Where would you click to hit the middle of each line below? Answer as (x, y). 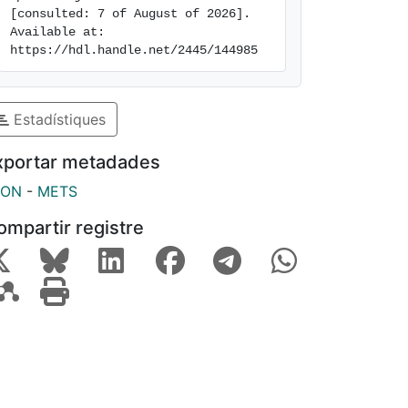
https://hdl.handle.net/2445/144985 (134, 50)
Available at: (57, 32)
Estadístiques (57, 119)
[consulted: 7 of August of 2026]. (130, 14)
